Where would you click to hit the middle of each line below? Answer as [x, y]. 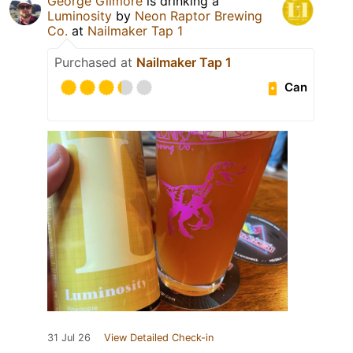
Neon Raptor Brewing [199, 15]
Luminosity [80, 15]
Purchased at [95, 62]
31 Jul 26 [69, 337]
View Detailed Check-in [159, 337]
